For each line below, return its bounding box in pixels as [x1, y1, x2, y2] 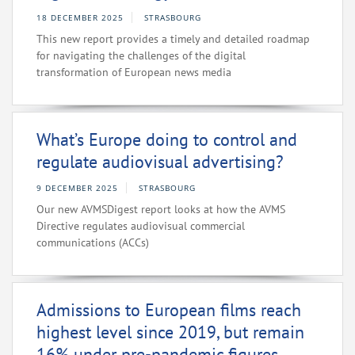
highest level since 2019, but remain [36, 321, 304, 344]
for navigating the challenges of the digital [36, 48, 246, 63]
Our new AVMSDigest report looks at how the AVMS [36, 202, 285, 217]
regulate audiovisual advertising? [36, 151, 284, 174]
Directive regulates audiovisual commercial [36, 219, 245, 234]
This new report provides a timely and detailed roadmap [36, 32, 310, 47]
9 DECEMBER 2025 [36, 182, 118, 194]
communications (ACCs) [36, 235, 149, 250]
